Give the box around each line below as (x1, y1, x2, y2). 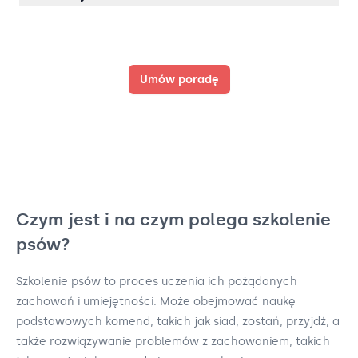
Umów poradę (139, 72, 219, 86)
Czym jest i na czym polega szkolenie (16, 209, 331, 229)
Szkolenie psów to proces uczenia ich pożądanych (16, 275, 297, 289)
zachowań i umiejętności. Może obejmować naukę (16, 295, 296, 309)
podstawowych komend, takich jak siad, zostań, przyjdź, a (16, 315, 340, 329)
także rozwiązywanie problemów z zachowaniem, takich (16, 335, 330, 349)
